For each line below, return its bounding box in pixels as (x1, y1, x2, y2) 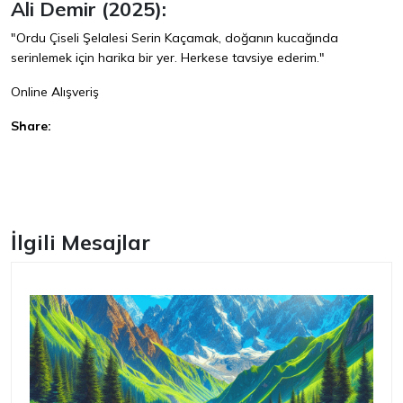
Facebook (22, 154, 68, 166)
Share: (11, 118, 51, 135)
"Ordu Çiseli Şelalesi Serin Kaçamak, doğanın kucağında (11, 30, 338, 47)
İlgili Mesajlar (11, 228, 150, 256)
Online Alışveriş (11, 84, 99, 101)
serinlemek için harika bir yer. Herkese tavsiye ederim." (11, 49, 325, 67)
